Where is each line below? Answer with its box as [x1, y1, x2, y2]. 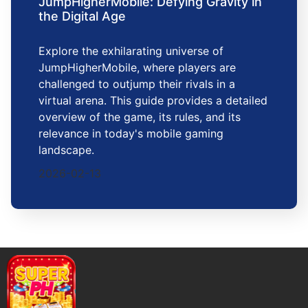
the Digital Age [38, 8, 126, 23]
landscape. [38, 142, 94, 157]
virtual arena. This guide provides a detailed [38, 93, 267, 107]
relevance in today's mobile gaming [38, 126, 223, 140]
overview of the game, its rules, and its [38, 109, 241, 124]
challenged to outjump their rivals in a [38, 76, 235, 91]
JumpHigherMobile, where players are [38, 60, 236, 74]
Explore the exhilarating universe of [38, 43, 223, 58]
